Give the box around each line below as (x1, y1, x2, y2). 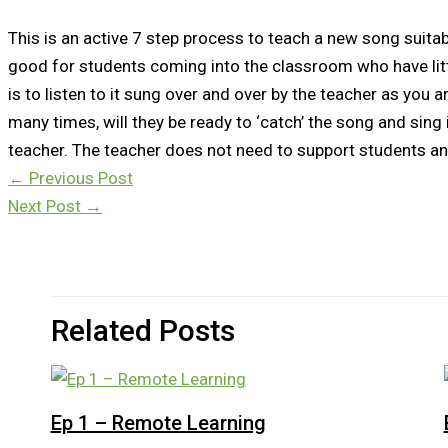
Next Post (8, 195, 85, 216)
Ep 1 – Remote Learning (50, 411, 266, 436)
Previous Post (25, 167, 133, 188)
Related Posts (50, 313, 235, 349)
